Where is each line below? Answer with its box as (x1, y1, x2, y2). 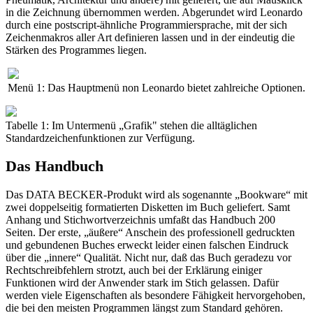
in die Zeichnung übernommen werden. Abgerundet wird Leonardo (6, 6, 303, 18)
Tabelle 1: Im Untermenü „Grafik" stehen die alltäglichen (6, 119, 257, 131)
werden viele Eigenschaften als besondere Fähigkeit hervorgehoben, (6, 289, 305, 302)
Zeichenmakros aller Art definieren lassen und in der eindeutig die (6, 31, 295, 43)
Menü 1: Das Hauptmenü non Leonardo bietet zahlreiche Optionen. (8, 81, 305, 94)
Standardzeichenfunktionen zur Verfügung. (6, 131, 195, 144)
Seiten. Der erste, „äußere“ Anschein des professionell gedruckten (6, 226, 295, 239)
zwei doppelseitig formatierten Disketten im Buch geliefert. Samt (6, 201, 290, 214)
